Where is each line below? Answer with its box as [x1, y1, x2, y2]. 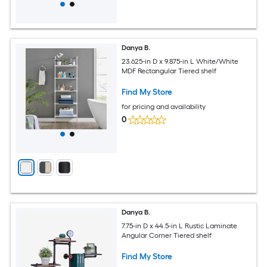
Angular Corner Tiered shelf [122, 231, 212, 240]
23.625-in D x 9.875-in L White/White [122, 57, 239, 66]
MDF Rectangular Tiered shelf [122, 66, 217, 75]
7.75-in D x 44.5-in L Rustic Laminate [122, 221, 238, 230]
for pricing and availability [122, 102, 206, 111]
